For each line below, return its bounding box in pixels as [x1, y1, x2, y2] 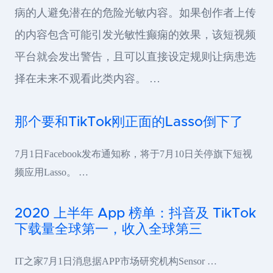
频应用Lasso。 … [15, 166, 88, 177]
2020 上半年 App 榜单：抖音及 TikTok [15, 206, 256, 221]
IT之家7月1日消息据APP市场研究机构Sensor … [15, 255, 217, 266]
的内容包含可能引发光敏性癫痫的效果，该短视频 [15, 28, 256, 41]
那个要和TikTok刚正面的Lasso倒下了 [15, 115, 243, 129]
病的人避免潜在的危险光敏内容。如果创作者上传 [15, 6, 256, 19]
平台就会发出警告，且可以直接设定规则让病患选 [15, 50, 256, 63]
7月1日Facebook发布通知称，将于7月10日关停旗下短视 [15, 148, 252, 159]
